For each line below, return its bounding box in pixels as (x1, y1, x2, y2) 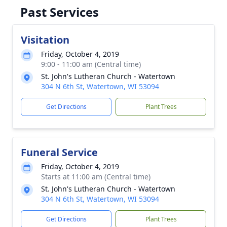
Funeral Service (21, 145, 98, 159)
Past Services (20, 4, 99, 20)
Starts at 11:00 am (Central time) (41, 172, 150, 181)
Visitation (21, 33, 69, 47)
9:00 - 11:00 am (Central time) (41, 59, 141, 69)
